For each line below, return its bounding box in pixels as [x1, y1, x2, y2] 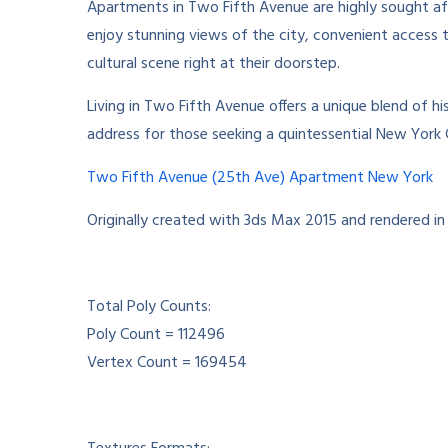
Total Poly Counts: [87, 294, 211, 321]
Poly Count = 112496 [87, 322, 225, 349]
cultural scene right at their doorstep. [87, 51, 340, 78]
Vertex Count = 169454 [87, 350, 247, 377]
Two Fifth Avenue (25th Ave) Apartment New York [87, 165, 433, 192]
